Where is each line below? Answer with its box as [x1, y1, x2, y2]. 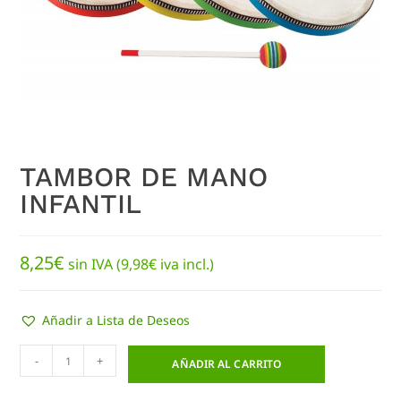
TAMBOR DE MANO [20, 161, 268, 193]
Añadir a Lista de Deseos [42, 311, 191, 329]
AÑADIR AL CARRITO [172, 356, 282, 372]
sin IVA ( [68, 254, 122, 275]
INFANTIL [20, 188, 142, 220]
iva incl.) [157, 254, 215, 275]
